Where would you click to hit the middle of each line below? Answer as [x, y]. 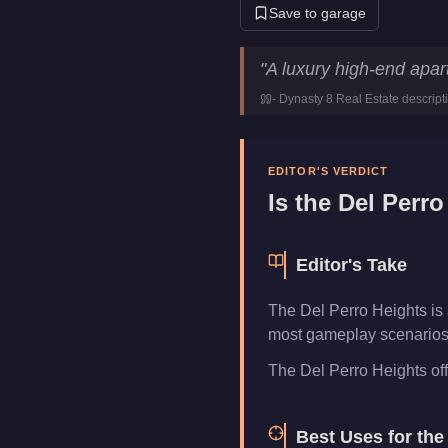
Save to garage [317, 13]
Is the [303, 202]
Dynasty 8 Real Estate [339, 99]
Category [294, 109]
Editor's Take [351, 265]
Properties [387, 109]
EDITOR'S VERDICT [328, 171]
